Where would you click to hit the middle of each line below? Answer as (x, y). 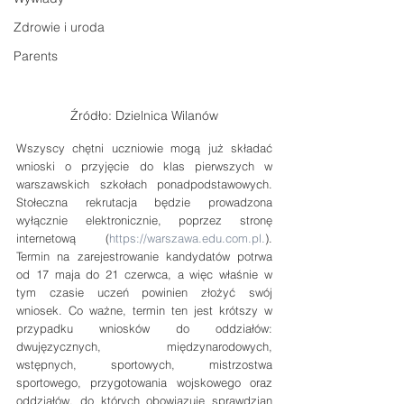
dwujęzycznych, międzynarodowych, (144, 346)
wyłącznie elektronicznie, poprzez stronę (144, 220)
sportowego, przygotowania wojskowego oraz (144, 382)
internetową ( (63, 238)
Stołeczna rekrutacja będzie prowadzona (144, 202)
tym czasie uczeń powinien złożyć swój (144, 292)
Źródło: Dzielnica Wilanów (144, 115)
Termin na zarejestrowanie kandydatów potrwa (144, 256)
